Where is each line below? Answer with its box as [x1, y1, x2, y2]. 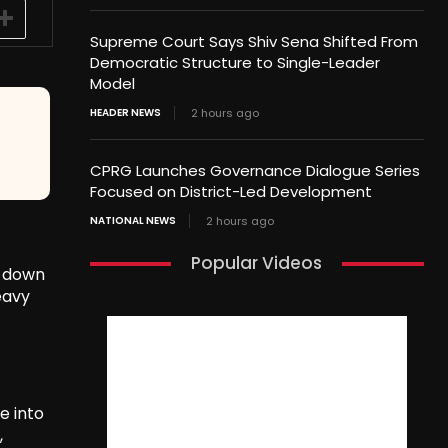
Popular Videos [191, 251, 323, 276]
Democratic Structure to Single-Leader [89, 52, 380, 74]
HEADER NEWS [89, 105, 161, 121]
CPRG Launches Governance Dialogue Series [89, 160, 420, 182]
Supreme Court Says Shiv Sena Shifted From [89, 31, 418, 53]
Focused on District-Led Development [89, 181, 372, 203]
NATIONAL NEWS [89, 213, 176, 229]
